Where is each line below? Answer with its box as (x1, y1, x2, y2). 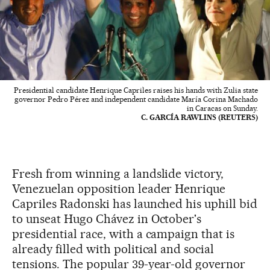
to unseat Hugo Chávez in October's (12, 211, 202, 226)
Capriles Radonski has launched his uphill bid (12, 196, 258, 211)
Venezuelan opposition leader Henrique (12, 181, 226, 196)
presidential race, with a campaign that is (12, 226, 235, 241)
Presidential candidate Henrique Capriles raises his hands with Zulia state (14, 85, 258, 95)
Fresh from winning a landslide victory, (12, 166, 224, 181)
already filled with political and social (12, 241, 215, 256)
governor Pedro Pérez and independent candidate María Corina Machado (14, 94, 258, 104)
